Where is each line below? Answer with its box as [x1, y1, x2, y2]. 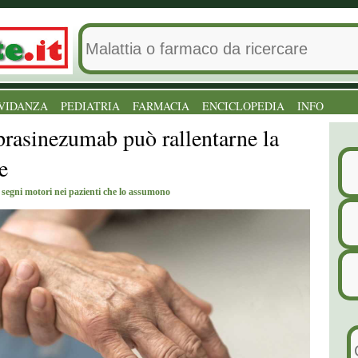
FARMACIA [133, 98, 189, 113]
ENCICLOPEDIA [202, 98, 284, 113]
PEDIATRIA [61, 98, 120, 113]
